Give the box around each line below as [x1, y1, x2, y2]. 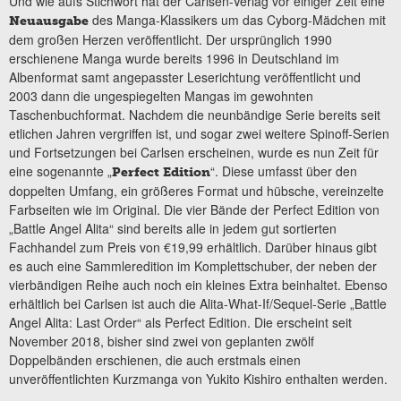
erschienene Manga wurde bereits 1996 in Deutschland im [9, 49, 339, 68]
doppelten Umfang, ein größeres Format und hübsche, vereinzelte [9, 182, 384, 200]
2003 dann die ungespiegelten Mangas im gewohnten [9, 87, 313, 106]
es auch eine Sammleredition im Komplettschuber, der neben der [9, 257, 377, 276]
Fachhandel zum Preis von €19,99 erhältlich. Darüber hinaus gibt [9, 238, 377, 257]
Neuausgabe [9, 13, 89, 30]
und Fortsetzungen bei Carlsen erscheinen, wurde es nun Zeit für [9, 143, 379, 162]
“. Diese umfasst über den [210, 162, 357, 181]
